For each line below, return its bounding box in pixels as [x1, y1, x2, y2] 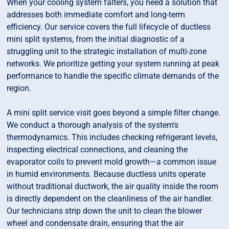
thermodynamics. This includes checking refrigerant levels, [7, 132, 218, 143]
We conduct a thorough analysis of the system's [7, 120, 179, 130]
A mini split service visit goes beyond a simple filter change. [7, 108, 221, 118]
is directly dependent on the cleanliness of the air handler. [7, 194, 213, 204]
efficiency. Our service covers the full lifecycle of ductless [7, 22, 211, 32]
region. [7, 83, 32, 94]
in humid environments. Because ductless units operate [7, 169, 206, 179]
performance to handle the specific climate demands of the [7, 71, 219, 81]
